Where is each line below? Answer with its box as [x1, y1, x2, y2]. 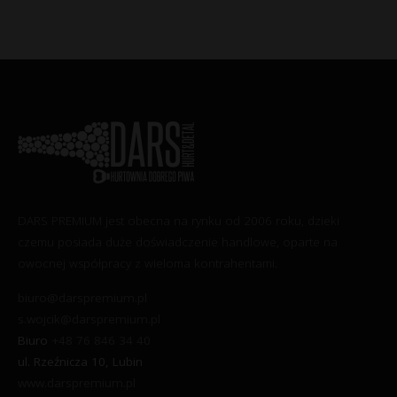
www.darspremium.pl [18, 374, 136, 391]
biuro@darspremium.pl [18, 289, 147, 306]
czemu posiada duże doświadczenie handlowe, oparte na [18, 233, 338, 250]
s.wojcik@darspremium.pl [18, 310, 160, 327]
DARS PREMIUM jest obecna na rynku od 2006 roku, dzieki [18, 212, 339, 229]
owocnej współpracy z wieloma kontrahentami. [18, 254, 277, 271]
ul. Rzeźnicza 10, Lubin [18, 353, 143, 370]
